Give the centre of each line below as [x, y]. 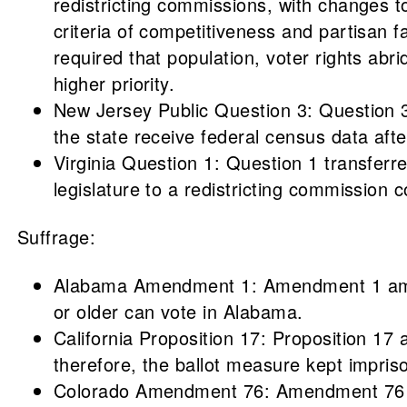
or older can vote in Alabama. [178, 311]
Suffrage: [56, 237]
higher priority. [114, 83]
